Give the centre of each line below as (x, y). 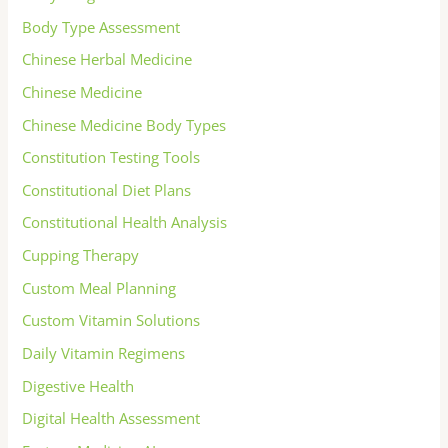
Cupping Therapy (81, 255)
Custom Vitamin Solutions (111, 320)
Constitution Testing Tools (111, 157)
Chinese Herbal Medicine (107, 59)
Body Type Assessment (101, 26)
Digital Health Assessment (111, 418)
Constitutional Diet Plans (107, 189)
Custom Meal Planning (99, 287)
